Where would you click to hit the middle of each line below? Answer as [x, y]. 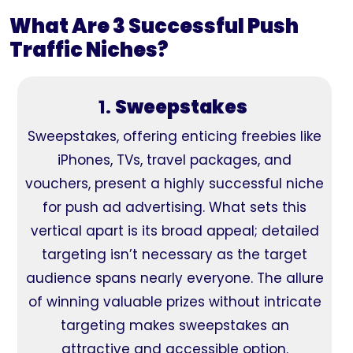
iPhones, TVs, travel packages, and [175, 160]
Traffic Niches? [89, 50]
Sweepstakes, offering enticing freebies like [175, 136]
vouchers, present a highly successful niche [175, 184]
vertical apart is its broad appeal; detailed [175, 231]
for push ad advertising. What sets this [175, 207]
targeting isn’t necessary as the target [175, 255]
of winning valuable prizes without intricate [175, 302]
